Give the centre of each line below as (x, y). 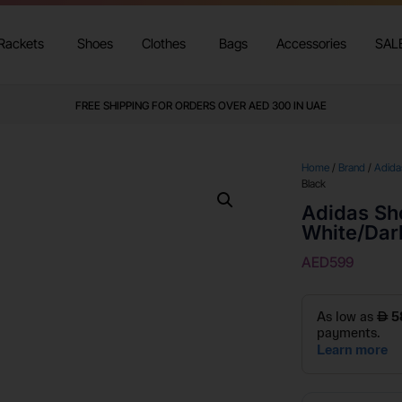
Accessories (311, 44)
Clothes (163, 44)
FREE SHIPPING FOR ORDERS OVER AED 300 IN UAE (201, 106)
